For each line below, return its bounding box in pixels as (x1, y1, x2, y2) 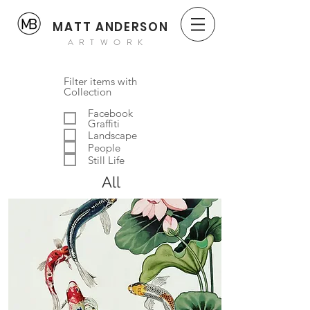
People (88, 140, 120, 154)
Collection (64, 85, 111, 98)
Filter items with (64, 75, 137, 88)
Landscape (88, 128, 137, 142)
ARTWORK (67, 36, 149, 48)
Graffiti (88, 117, 120, 130)
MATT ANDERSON (53, 19, 169, 35)
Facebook (88, 107, 133, 120)
